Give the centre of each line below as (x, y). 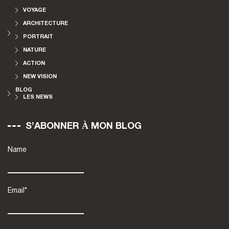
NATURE (35, 50)
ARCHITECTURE (45, 24)
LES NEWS (38, 97)
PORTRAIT (38, 37)
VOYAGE (35, 10)
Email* (17, 191)
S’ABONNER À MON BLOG (84, 127)
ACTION (34, 63)
